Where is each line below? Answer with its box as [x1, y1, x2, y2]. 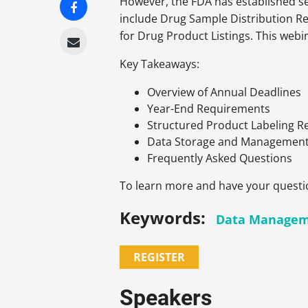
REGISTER [133, 250, 186, 265]
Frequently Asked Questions [147, 151, 293, 166]
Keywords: [120, 206, 206, 230]
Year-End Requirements [147, 101, 271, 117]
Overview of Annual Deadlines [147, 85, 302, 100]
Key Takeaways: [120, 56, 200, 72]
